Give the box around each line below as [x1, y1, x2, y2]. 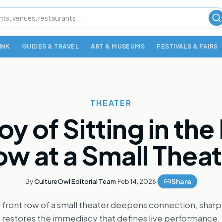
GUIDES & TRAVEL [21, 43, 79, 50]
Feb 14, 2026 [117, 177, 156, 185]
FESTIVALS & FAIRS [157, 43, 218, 50]
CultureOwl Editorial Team [34, 177, 116, 185]
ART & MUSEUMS [91, 43, 145, 50]
